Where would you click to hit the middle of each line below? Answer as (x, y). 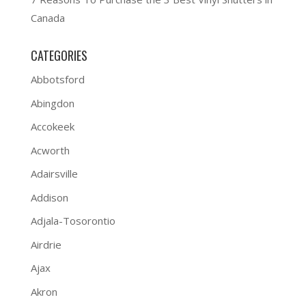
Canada (47, 18)
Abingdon (52, 103)
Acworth (50, 150)
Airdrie (46, 244)
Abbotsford (57, 79)
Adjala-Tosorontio (73, 221)
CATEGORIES (59, 55)
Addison (49, 197)
